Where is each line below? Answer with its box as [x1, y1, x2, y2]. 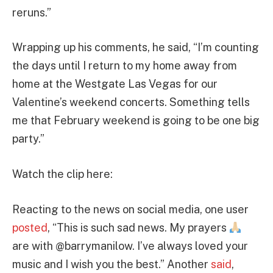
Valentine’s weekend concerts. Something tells [12, 96, 250, 109]
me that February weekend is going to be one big [12, 114, 260, 127]
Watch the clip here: [12, 168, 113, 181]
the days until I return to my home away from [12, 59, 237, 73]
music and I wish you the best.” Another [12, 257, 211, 271]
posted [12, 221, 48, 234]
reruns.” [12, 5, 51, 19]
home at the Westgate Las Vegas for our [12, 77, 218, 91]
